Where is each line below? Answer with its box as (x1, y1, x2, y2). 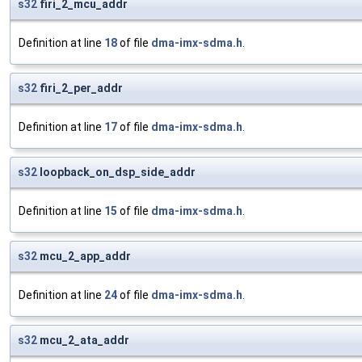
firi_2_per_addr (37, 82, 123, 95)
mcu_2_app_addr (37, 250, 131, 263)
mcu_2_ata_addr (37, 334, 129, 347)
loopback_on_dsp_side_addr (37, 166, 196, 179)
